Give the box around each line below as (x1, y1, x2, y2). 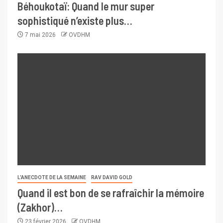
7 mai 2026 (23, 31, 57, 38)
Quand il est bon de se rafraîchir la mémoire (17, 186, 204, 199)
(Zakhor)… (17, 200, 63, 214)
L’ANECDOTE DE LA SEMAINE (17, 174, 86, 180)
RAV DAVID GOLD (91, 174, 132, 180)
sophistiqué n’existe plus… (17, 13, 132, 27)
